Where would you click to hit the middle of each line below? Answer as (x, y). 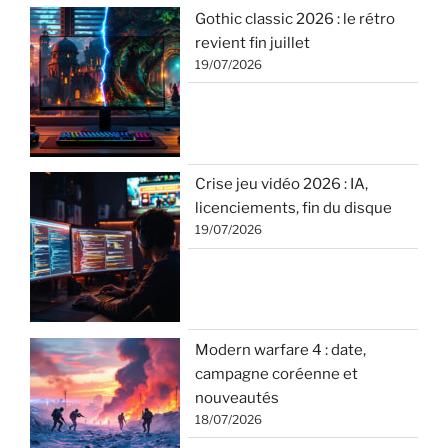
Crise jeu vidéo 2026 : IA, (281, 184)
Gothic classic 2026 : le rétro (295, 18)
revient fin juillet (252, 42)
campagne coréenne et (276, 373)
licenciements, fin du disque (293, 208)
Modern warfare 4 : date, (280, 349)
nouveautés (237, 397)
